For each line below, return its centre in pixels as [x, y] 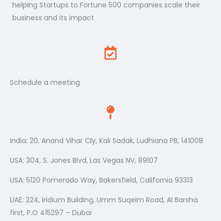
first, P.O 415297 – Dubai [51, 213]
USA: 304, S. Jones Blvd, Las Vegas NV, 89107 [84, 161]
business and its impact [53, 18]
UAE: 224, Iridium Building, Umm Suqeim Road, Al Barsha [104, 200]
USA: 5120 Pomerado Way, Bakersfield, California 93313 [101, 180]
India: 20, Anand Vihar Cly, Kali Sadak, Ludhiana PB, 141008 [107, 141]
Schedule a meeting [45, 83]
